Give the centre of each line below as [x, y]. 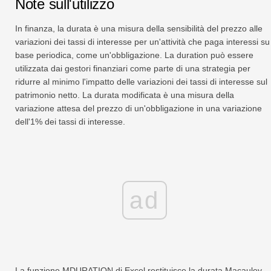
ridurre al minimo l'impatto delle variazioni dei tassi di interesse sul [141, 81]
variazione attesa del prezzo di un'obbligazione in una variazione [139, 108]
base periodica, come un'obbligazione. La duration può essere [134, 55]
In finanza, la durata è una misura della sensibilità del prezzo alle [139, 28]
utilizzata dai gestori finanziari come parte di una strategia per [133, 68]
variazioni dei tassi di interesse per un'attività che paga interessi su [142, 41]
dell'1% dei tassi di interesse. [70, 121]
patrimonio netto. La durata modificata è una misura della [125, 95]
